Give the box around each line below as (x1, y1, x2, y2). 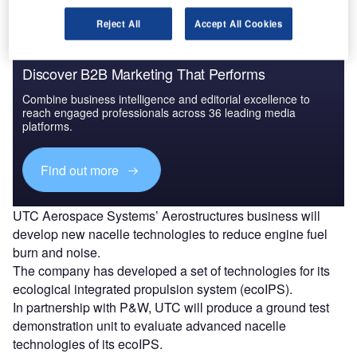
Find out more (41, 160, 123, 179)
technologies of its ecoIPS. (13, 334, 163, 353)
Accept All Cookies (194, 17, 283, 30)
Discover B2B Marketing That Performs (22, 63, 265, 84)
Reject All (96, 17, 141, 30)
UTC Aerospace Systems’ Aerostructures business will (13, 206, 320, 225)
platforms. (22, 118, 73, 135)
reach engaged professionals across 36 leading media (22, 104, 296, 121)
